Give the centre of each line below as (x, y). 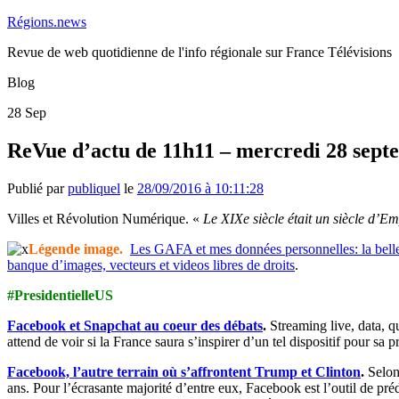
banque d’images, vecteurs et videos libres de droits (151, 265)
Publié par (37, 188)
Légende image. (76, 248)
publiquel (94, 188)
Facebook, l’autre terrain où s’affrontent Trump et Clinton (184, 371)
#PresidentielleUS (60, 295)
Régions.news (47, 22)
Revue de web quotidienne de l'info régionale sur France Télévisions (199, 52)
